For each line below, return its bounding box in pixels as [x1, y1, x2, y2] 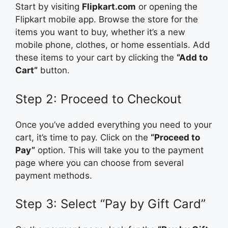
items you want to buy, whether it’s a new [15, 27, 185, 38]
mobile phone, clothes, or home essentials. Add [15, 40, 210, 50]
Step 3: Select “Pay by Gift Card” [15, 196, 206, 212]
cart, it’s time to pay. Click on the [15, 132, 151, 142]
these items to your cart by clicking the [15, 52, 177, 63]
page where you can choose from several [15, 157, 184, 168]
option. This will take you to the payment [35, 145, 204, 155]
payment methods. [15, 170, 92, 181]
